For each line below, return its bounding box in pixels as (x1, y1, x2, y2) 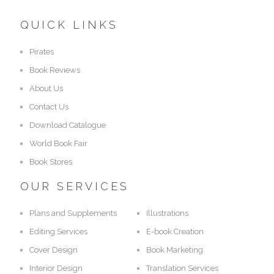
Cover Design (29, 245, 78, 255)
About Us (29, 84, 64, 94)
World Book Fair (29, 139, 88, 149)
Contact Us (29, 102, 69, 112)
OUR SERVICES (20, 180, 129, 193)
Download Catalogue (29, 120, 106, 130)
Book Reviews (29, 65, 81, 75)
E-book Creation (146, 227, 204, 237)
